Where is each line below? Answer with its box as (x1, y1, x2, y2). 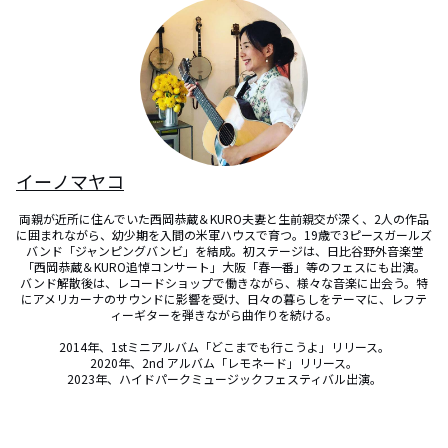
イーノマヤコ (16, 168, 124, 194)
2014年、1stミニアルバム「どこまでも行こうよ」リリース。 (58, 338, 390, 355)
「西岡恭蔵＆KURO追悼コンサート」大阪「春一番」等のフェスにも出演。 (22, 258, 426, 275)
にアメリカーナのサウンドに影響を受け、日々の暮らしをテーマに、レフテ (21, 290, 427, 307)
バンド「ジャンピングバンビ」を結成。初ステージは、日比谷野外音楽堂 (25, 242, 423, 259)
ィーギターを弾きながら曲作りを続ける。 (110, 306, 338, 323)
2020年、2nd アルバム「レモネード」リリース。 (90, 354, 358, 371)
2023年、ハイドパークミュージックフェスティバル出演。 (66, 370, 382, 387)
